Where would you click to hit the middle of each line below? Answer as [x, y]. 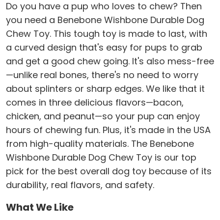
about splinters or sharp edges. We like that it [105, 89]
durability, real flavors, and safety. [80, 185]
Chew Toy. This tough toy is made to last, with [107, 34]
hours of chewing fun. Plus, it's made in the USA [108, 130]
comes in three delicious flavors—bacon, [95, 103]
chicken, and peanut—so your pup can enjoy [103, 116]
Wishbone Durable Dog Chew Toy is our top [101, 158]
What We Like [40, 207]
